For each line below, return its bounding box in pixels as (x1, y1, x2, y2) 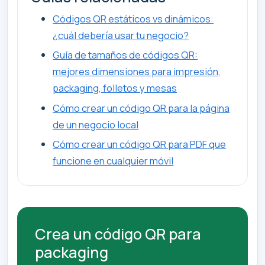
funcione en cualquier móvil (53, 154, 174, 168)
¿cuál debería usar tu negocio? (53, 28, 189, 42)
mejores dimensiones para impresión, (53, 64, 221, 79)
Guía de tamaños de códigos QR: (53, 48, 198, 62)
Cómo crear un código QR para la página (53, 101, 230, 115)
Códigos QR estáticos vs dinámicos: (53, 11, 214, 25)
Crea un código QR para (35, 224, 201, 245)
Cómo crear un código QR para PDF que (53, 137, 227, 151)
